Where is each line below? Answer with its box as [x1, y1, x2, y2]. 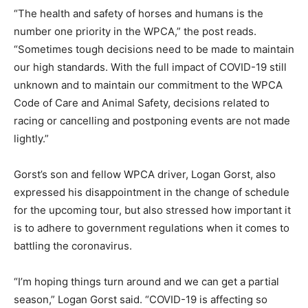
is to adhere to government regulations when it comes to [14, 221, 289, 234]
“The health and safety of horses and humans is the [14, 6, 263, 20]
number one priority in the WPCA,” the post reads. [14, 24, 256, 38]
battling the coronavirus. [14, 239, 132, 252]
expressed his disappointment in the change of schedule [14, 185, 289, 199]
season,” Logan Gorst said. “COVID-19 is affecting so [14, 292, 267, 306]
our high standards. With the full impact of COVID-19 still [14, 60, 287, 74]
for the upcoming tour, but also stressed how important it [14, 203, 291, 217]
